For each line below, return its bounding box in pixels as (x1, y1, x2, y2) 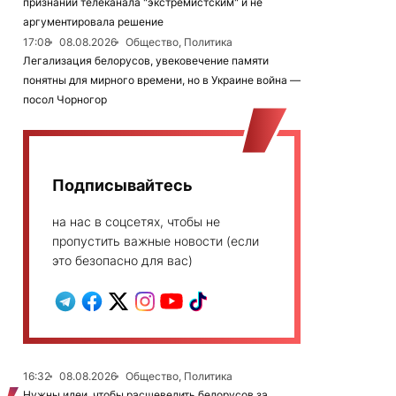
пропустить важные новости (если (52, 233, 259, 248)
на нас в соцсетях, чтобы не (52, 214, 220, 229)
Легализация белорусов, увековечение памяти (23, 54, 269, 67)
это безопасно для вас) (52, 253, 193, 268)
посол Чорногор (23, 93, 107, 106)
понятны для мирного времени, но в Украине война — (23, 73, 301, 87)
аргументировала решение (23, 15, 164, 28)
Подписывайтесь (52, 176, 193, 194)
